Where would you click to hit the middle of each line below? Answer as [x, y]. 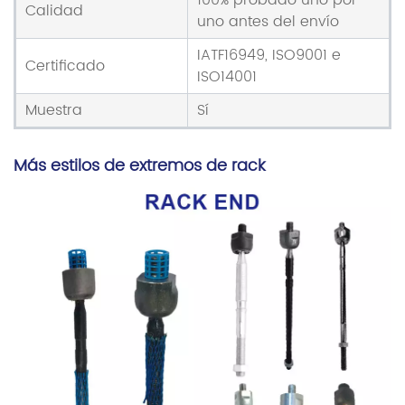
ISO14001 [227, 77]
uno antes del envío [268, 22]
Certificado [65, 66]
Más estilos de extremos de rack [140, 166]
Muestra [54, 111]
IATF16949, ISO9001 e [269, 56]
